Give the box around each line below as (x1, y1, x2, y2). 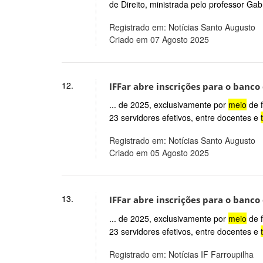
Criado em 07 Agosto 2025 (109, 33, 209, 45)
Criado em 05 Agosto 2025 (109, 147, 209, 159)
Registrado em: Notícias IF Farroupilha (109, 248, 254, 261)
